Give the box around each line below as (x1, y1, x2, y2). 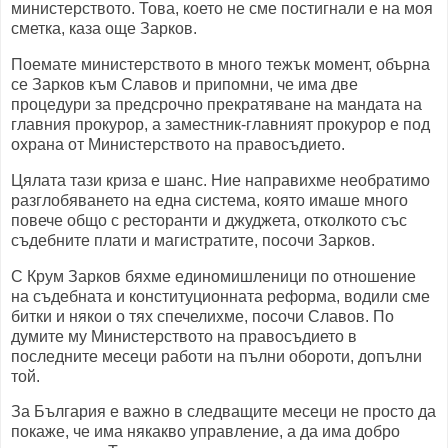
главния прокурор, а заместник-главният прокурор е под (11, 115, 430, 133)
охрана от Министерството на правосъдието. (11, 135, 345, 153)
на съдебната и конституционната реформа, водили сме (11, 287, 430, 305)
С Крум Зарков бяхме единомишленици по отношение (11, 267, 416, 285)
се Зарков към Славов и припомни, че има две (11, 75, 358, 93)
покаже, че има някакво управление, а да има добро (11, 423, 400, 441)
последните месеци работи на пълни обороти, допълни (11, 347, 422, 365)
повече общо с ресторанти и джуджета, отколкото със (11, 211, 407, 229)
